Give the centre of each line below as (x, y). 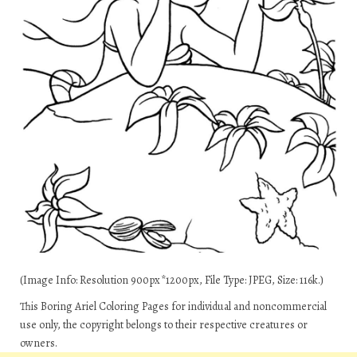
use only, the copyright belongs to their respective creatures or (164, 324)
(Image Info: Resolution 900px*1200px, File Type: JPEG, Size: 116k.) (172, 280)
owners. (39, 343)
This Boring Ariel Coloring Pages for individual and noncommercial (173, 306)
